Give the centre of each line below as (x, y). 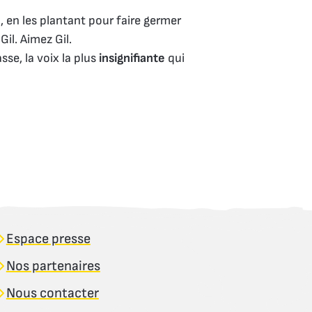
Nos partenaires (53, 266)
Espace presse (48, 239)
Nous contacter (52, 294)
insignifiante (132, 58)
